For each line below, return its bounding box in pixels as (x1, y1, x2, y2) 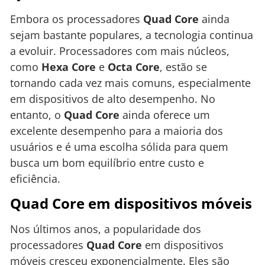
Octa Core (108, 59, 160, 74)
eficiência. (10, 171, 60, 186)
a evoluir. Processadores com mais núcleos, (10, 43, 230, 58)
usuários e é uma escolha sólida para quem (10, 139, 228, 154)
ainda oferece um (119, 107, 210, 122)
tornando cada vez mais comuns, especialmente (10, 75, 251, 90)
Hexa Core (41, 59, 96, 74)
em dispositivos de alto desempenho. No (10, 91, 215, 106)
